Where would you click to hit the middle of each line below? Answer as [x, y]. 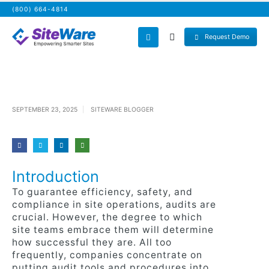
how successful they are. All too [92, 242]
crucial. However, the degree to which [107, 217]
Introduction [56, 176]
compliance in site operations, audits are [114, 204]
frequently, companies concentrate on [107, 255]
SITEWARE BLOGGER [122, 110]
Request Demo [226, 37]
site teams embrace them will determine [113, 229]
